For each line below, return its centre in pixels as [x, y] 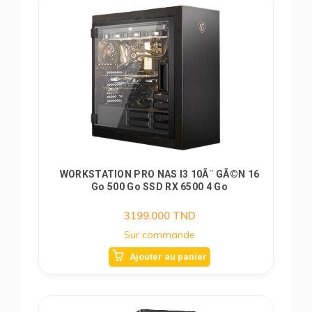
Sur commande [159, 235]
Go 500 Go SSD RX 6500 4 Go [196, 187]
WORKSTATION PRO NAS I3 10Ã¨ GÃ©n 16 [159, 174]
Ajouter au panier [168, 257]
